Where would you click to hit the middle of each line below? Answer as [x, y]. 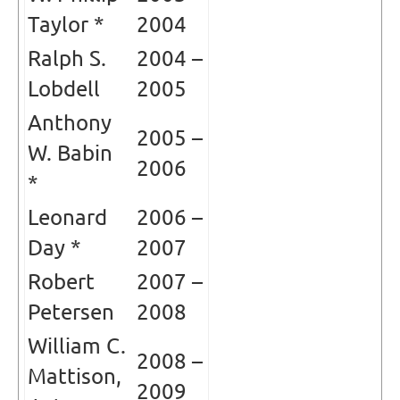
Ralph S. [67, 58]
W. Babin [70, 153]
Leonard [67, 217]
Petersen [71, 312]
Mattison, [75, 376]
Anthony [70, 122]
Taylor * [66, 24]
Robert [61, 281]
